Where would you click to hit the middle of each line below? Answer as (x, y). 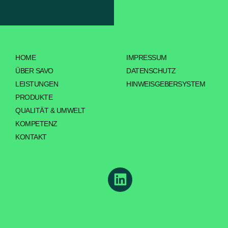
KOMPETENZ (36, 124)
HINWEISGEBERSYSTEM (166, 84)
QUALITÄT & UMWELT (50, 111)
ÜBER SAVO (34, 71)
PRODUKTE (34, 97)
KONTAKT (31, 137)
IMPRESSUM (147, 58)
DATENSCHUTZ (151, 71)
